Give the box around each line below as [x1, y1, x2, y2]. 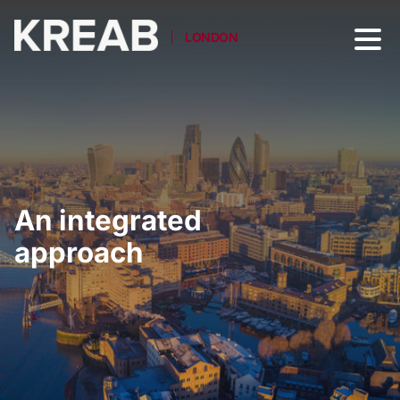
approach [14, 236, 144, 270]
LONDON [185, 29, 238, 45]
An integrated [14, 204, 202, 237]
